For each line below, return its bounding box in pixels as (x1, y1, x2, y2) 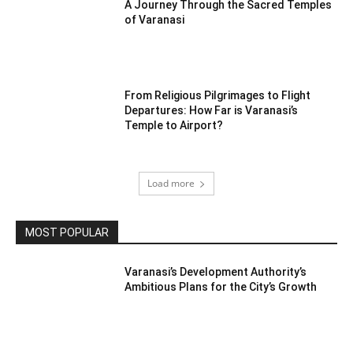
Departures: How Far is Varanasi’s (124, 104, 299, 117)
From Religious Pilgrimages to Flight (124, 89, 311, 102)
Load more (147, 176, 195, 190)
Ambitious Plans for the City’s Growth (124, 280, 318, 293)
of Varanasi (124, 13, 185, 26)
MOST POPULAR (25, 225, 109, 239)
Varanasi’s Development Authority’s (124, 265, 307, 278)
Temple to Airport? (124, 119, 224, 132)
